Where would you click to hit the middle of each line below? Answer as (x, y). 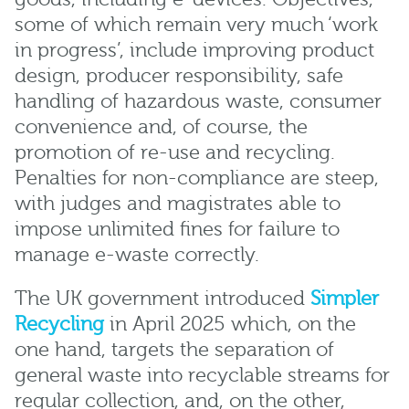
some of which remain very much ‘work (196, 26)
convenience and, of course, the (161, 128)
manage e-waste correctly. (137, 256)
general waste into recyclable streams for (202, 376)
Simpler (345, 299)
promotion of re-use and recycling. (175, 153)
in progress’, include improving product (194, 51)
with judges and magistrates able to (178, 204)
